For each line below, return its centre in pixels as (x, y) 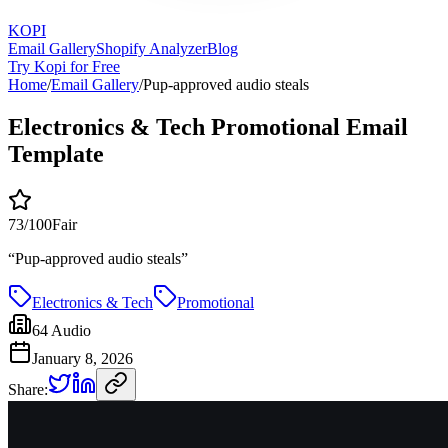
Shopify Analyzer (151, 48)
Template (56, 153)
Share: (28, 389)
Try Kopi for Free (64, 66)
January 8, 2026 (82, 358)
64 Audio (61, 330)
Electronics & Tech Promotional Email (208, 126)
